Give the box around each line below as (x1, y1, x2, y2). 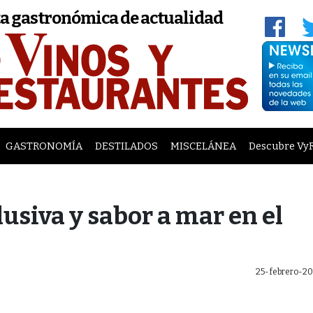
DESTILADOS (94, 140, 158, 153)
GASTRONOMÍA (5, 140, 82, 153)
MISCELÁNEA (170, 140, 236, 153)
